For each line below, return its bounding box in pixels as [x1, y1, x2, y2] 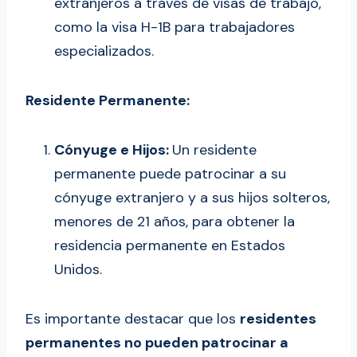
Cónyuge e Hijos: [54, 140, 172, 160]
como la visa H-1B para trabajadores [54, 18, 295, 37]
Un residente [172, 140, 257, 160]
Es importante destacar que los [25, 309, 240, 329]
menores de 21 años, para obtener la [54, 212, 295, 232]
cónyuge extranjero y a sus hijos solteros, [54, 188, 330, 208]
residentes [240, 309, 316, 329]
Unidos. [54, 260, 102, 280]
